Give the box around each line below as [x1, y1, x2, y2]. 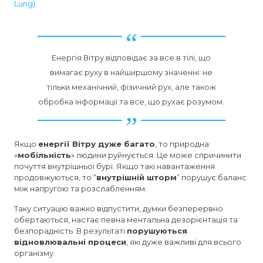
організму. [14, 248, 56, 258]
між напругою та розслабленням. [14, 183, 147, 193]
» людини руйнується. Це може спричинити [71, 150, 242, 160]
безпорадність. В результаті [14, 225, 127, 235]
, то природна [155, 139, 210, 149]
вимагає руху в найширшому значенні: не [50, 67, 213, 77]
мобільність [18, 150, 72, 160]
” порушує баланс [177, 172, 247, 182]
